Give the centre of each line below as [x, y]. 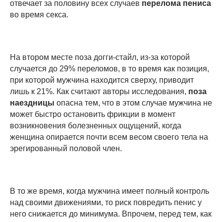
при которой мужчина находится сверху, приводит [102, 80]
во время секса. [39, 14]
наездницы [32, 103]
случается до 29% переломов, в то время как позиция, [110, 68]
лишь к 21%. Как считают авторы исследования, [99, 91]
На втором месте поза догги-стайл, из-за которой [100, 57]
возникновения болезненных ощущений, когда [96, 125]
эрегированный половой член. [66, 148]
